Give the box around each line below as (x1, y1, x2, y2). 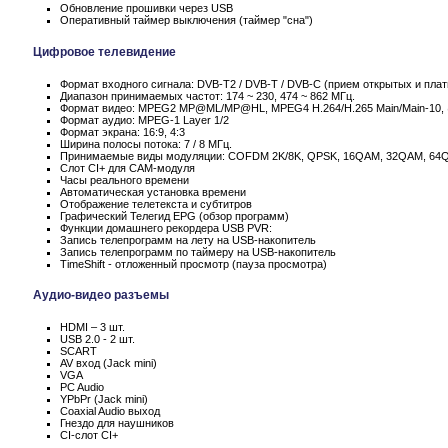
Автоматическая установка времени (60, 185, 246, 198)
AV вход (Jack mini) (60, 357, 157, 370)
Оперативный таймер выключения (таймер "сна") (60, 13, 313, 26)
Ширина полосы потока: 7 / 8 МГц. (60, 137, 232, 150)
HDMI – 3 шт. (60, 321, 125, 334)
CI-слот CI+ (60, 429, 118, 442)
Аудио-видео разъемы (33, 288, 169, 303)
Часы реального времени (60, 173, 189, 186)
